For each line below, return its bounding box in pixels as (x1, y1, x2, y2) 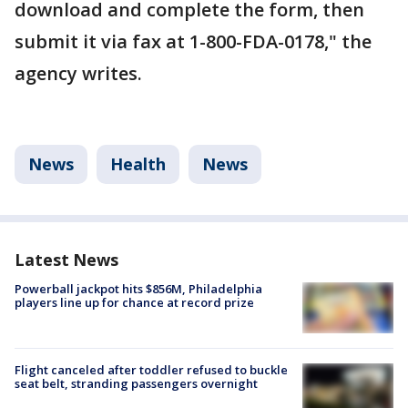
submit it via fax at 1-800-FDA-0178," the (15, 29, 372, 54)
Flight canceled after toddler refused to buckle (15, 362, 288, 379)
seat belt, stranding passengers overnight (15, 375, 258, 393)
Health (110, 153, 166, 175)
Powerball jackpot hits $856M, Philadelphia (15, 280, 262, 297)
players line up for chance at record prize (15, 294, 254, 311)
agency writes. (15, 61, 147, 86)
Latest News (15, 249, 118, 270)
